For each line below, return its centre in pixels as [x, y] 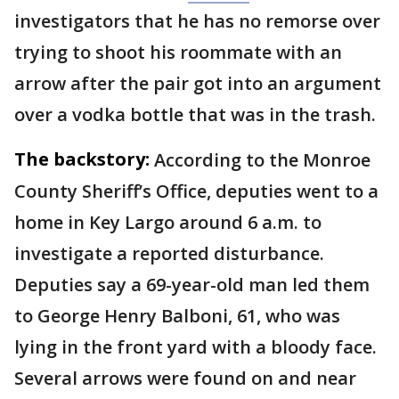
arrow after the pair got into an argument [198, 83]
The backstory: [82, 159]
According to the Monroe [262, 160]
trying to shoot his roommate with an [178, 52]
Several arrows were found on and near [185, 378]
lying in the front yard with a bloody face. [195, 347]
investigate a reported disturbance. [169, 253]
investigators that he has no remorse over [197, 21]
